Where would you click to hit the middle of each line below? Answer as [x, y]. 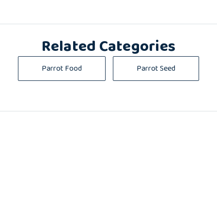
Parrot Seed [156, 69]
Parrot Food [62, 69]
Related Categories [108, 47]
